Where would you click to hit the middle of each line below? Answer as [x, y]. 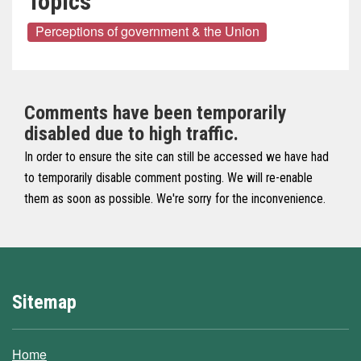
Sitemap [44, 302]
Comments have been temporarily [156, 112]
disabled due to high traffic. [131, 133]
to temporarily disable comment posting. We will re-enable [168, 178]
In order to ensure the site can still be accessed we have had [176, 157]
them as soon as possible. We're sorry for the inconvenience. [175, 199]
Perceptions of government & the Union [147, 31]
